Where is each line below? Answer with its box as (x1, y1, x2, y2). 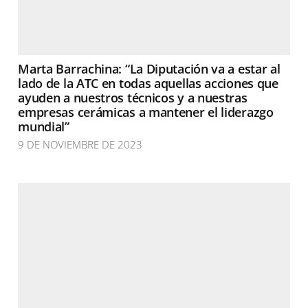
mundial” (18, 118, 69, 135)
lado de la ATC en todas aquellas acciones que (18, 75, 278, 91)
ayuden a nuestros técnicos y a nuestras (18, 89, 247, 106)
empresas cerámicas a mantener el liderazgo (18, 104, 274, 120)
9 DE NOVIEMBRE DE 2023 (18, 137, 143, 151)
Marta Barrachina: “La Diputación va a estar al (18, 60, 280, 77)
